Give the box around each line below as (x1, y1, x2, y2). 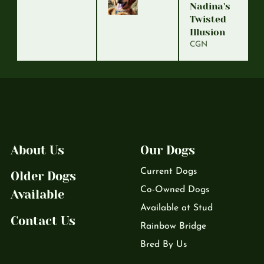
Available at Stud (140, 203, 213, 213)
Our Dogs (140, 143, 195, 157)
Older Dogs (11, 169, 76, 183)
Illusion (190, 27, 225, 38)
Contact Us (11, 213, 75, 228)
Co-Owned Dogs (140, 184, 209, 194)
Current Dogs (140, 166, 197, 176)
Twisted (190, 14, 226, 25)
